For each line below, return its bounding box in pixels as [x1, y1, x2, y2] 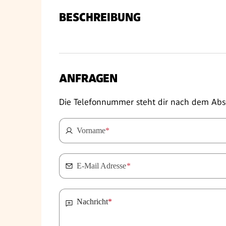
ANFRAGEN [59, 72, 118, 85]
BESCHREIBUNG [59, 11, 140, 24]
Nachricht [77, 197, 108, 206]
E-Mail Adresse [77, 161, 127, 170]
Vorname [77, 126, 105, 135]
